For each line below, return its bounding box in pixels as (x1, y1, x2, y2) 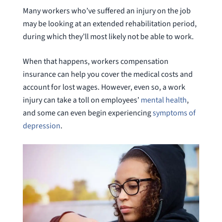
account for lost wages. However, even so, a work (22, 81, 185, 93)
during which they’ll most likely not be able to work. (22, 31, 194, 42)
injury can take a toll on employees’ (22, 94, 141, 106)
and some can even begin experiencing (22, 107, 153, 118)
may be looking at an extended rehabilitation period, (22, 18, 197, 29)
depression (22, 120, 60, 131)
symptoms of (152, 107, 196, 118)
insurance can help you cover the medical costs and (22, 68, 193, 80)
